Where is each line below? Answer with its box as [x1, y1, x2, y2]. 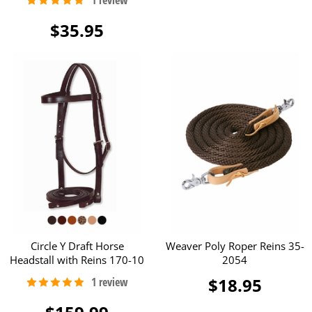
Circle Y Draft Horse [30, 238, 124, 253]
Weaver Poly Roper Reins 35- [165, 238, 304, 253]
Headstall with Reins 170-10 [10, 252, 145, 267]
